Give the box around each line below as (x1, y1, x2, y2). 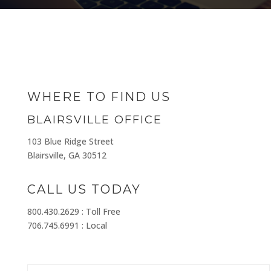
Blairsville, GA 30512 (27, 149, 106, 161)
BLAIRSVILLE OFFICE (27, 113, 162, 126)
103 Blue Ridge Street (27, 135, 114, 147)
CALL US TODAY (27, 182, 141, 197)
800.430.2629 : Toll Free (27, 206, 120, 217)
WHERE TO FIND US (27, 90, 171, 104)
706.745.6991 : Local (27, 220, 107, 231)
